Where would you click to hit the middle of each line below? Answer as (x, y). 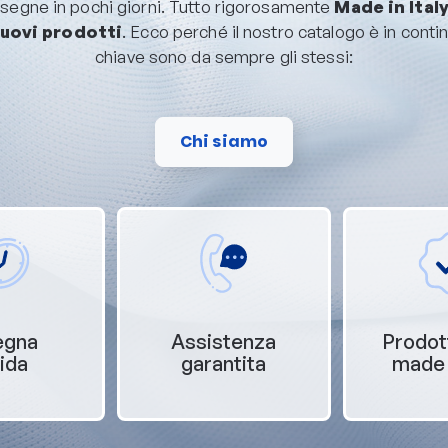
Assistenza (224, 341)
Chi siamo (224, 141)
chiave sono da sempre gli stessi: (224, 56)
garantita (224, 363)
